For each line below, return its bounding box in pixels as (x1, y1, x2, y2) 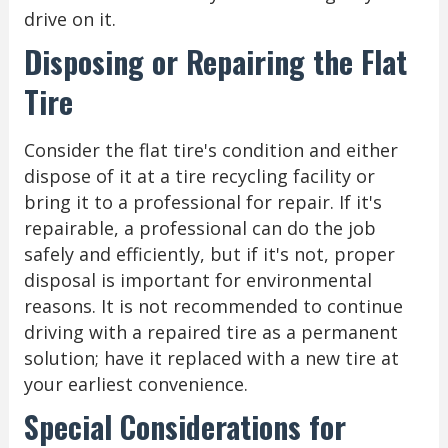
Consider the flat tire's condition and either (23, 137, 398, 162)
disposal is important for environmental (23, 267, 372, 292)
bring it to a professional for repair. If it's (23, 189, 382, 214)
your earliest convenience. (23, 371, 248, 396)
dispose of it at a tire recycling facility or (23, 163, 375, 188)
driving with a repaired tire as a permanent (23, 319, 398, 344)
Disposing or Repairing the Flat (23, 38, 407, 84)
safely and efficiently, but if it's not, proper (23, 241, 395, 266)
